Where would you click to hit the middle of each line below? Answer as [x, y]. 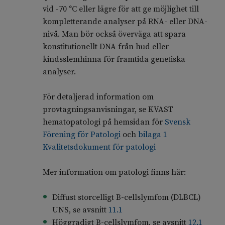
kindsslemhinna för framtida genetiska [114, 60]
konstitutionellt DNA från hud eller [105, 47]
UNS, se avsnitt [80, 210]
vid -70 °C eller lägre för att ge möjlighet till [121, 9]
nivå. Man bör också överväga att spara [114, 34]
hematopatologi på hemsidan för [103, 122]
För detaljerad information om [98, 97]
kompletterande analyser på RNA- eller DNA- [125, 22]
